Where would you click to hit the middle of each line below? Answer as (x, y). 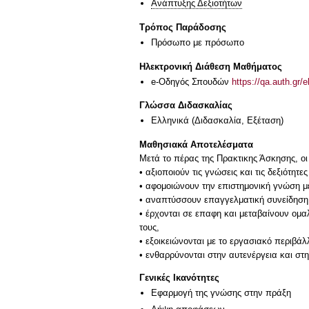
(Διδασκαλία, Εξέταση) (236, 121)
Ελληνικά (170, 121)
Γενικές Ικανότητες (179, 278)
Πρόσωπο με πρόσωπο (198, 42)
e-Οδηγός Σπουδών (191, 81)
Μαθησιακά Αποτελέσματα (196, 144)
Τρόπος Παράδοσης (183, 27)
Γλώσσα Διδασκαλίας (186, 106)
